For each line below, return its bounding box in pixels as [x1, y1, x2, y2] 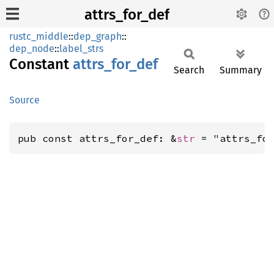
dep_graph [73, 31, 122, 42]
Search [174, 64, 204, 76]
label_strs [59, 43, 103, 54]
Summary [220, 64, 262, 76]
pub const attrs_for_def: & [18, 132, 177, 144]
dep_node [9, 43, 54, 54]
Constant [9, 56, 73, 73]
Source [9, 94, 40, 106]
